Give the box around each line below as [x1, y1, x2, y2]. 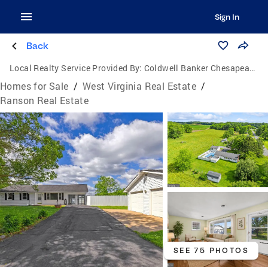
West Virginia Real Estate [83, 80, 197, 92]
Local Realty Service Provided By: [10, 62, 142, 74]
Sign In [214, 12, 239, 22]
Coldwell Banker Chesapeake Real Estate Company [144, 62, 250, 74]
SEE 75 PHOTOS [173, 246, 249, 255]
